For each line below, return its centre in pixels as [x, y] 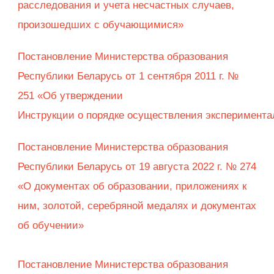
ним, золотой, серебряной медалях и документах [137, 206]
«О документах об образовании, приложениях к [132, 187]
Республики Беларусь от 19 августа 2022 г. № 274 [137, 167]
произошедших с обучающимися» [101, 25]
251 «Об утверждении [72, 96]
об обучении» [52, 226]
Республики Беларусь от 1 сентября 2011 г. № [128, 76]
